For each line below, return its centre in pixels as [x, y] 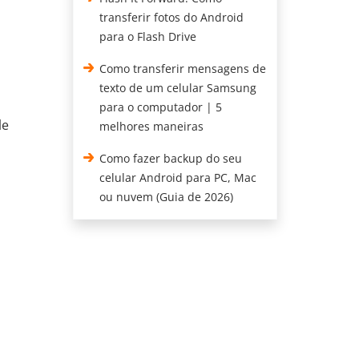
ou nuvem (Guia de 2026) [167, 197]
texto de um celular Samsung [178, 88]
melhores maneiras [152, 126]
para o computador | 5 [161, 107]
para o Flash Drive [148, 36]
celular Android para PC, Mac [178, 177]
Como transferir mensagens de [183, 69]
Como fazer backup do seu [171, 158]
